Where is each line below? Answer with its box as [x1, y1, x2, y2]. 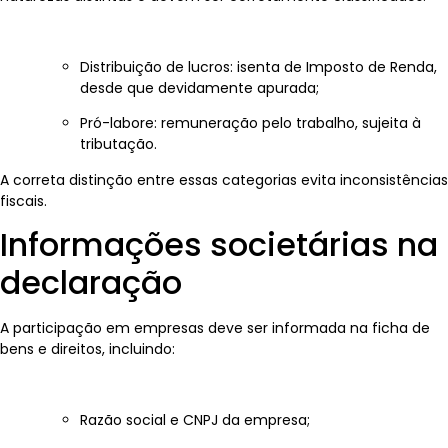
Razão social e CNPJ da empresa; [80, 409, 310, 430]
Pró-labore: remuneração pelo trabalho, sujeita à [80, 113, 421, 134]
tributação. [80, 134, 157, 155]
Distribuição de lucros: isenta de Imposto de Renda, [80, 56, 437, 77]
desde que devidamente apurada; [80, 77, 319, 98]
